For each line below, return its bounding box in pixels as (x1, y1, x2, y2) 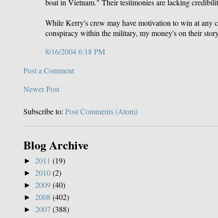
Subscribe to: (23, 106, 65, 116)
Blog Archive (23, 136, 89, 153)
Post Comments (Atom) (65, 106, 138, 116)
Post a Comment (23, 65, 74, 75)
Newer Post (23, 83, 59, 94)
